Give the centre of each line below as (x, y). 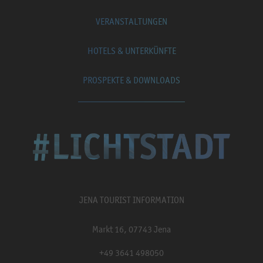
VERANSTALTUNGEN (131, 21)
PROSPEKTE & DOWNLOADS (131, 80)
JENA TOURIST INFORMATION (131, 200)
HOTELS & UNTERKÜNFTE (131, 51)
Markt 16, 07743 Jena (131, 229)
